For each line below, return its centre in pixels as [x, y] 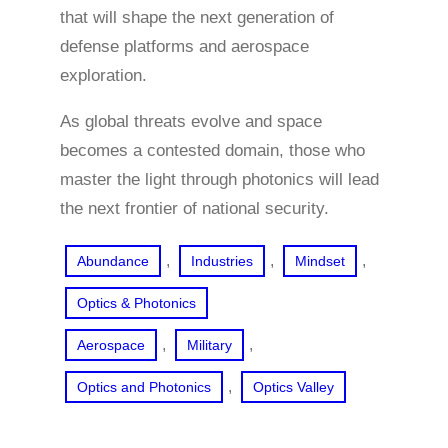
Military [209, 344]
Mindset [320, 260]
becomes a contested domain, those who [212, 150]
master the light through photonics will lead [219, 179]
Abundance [113, 260]
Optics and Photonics [144, 386]
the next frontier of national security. [194, 208]
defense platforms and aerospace [184, 46]
